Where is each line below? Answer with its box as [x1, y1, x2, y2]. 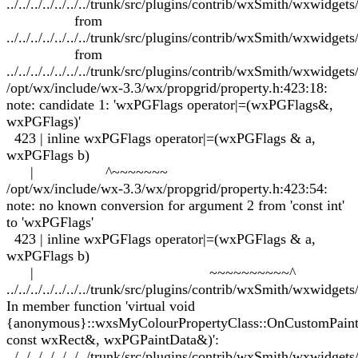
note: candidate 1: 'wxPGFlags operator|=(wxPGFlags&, [6, 97, 333, 113]
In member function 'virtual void [6, 298, 195, 314]
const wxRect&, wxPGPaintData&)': [6, 332, 219, 348]
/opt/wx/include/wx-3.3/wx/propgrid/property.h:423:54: [6, 181, 328, 197]
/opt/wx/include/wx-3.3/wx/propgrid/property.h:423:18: [6, 80, 328, 96]
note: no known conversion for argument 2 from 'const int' [6, 197, 344, 213]
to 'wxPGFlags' [6, 214, 93, 230]
